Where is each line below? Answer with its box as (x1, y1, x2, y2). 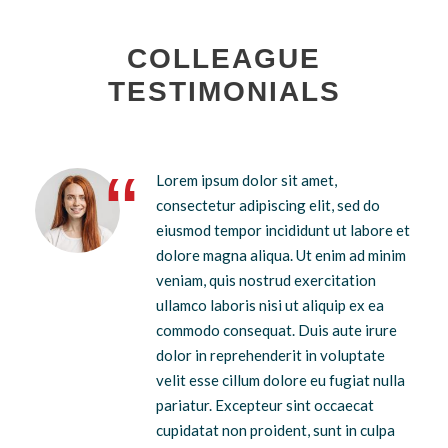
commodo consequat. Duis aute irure (156, 320, 397, 339)
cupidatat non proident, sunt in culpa (156, 420, 395, 439)
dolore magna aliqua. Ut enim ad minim (156, 245, 406, 264)
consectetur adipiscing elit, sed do (156, 195, 380, 214)
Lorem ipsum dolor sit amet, (156, 170, 337, 189)
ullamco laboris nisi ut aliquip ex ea (156, 295, 384, 314)
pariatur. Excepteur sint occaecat (156, 395, 374, 414)
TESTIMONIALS (107, 75, 341, 107)
